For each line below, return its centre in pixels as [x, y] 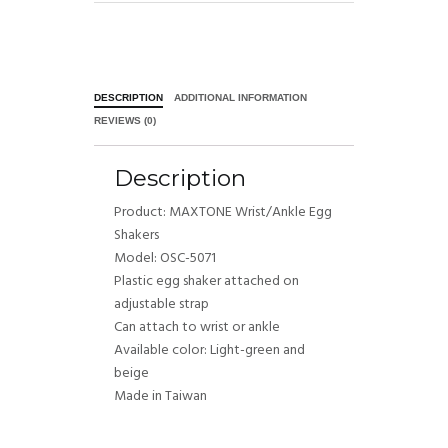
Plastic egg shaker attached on [206, 281]
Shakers [136, 235]
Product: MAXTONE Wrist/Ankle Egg [223, 212]
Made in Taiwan [160, 396]
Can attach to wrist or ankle [197, 327]
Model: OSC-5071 [165, 258]
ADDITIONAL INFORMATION [241, 97]
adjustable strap [161, 304]
